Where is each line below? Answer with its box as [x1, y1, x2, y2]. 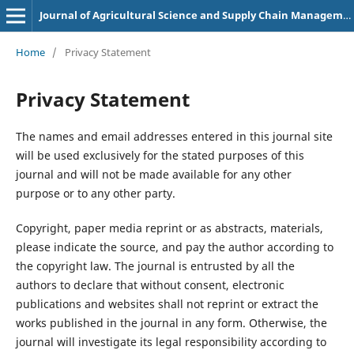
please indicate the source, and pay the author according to [15, 239, 333, 254]
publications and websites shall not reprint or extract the [15, 296, 318, 311]
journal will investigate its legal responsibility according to [15, 333, 326, 349]
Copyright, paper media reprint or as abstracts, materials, [15, 220, 323, 235]
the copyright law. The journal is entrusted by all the [15, 258, 295, 273]
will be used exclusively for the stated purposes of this [15, 147, 304, 163]
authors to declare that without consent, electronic [15, 277, 284, 292]
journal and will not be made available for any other [15, 166, 292, 182]
